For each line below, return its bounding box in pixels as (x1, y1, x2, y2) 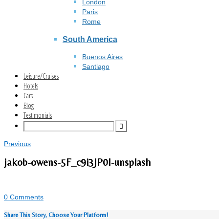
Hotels (23, 81, 38, 91)
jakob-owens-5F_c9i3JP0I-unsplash (4, 156, 151, 168)
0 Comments (4, 193, 44, 201)
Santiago (82, 63, 109, 71)
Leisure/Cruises (23, 71, 59, 81)
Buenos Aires (82, 53, 123, 61)
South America (63, 34, 117, 44)
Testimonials (23, 110, 52, 120)
